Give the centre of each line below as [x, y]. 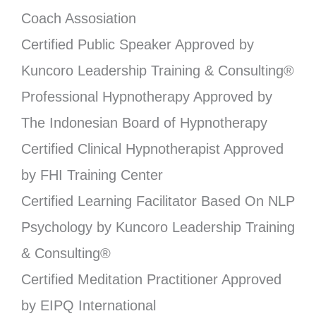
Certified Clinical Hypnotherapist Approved [152, 148]
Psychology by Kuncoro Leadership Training [158, 227]
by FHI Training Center [92, 175]
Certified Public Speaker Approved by [138, 44]
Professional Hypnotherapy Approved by [147, 96]
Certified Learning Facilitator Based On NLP [158, 201]
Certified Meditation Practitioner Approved [151, 279]
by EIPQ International [91, 305]
